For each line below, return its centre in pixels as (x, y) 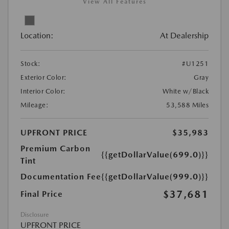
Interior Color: (43, 91)
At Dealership (184, 36)
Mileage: (35, 105)
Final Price (42, 194)
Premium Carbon (55, 149)
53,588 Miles (187, 105)
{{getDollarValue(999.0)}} (155, 177)
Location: (37, 36)
